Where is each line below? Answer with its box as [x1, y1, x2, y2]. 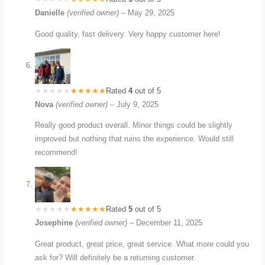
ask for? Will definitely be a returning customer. [35, 253, 196, 262]
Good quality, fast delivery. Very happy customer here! [35, 29, 221, 38]
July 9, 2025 [117, 99, 159, 109]
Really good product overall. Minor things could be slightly [35, 121, 233, 130]
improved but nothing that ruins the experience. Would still [35, 134, 234, 144]
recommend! [35, 148, 78, 157]
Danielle [35, 8, 67, 18]
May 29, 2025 [128, 8, 175, 18]
